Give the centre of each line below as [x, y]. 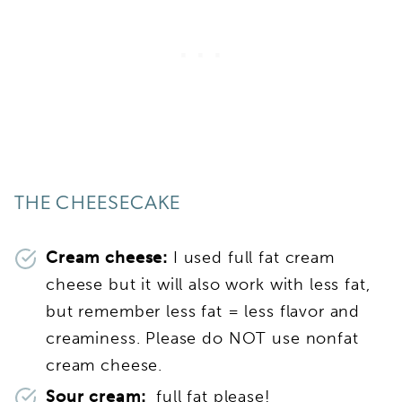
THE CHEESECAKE [98, 204]
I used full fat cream [251, 257]
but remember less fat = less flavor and [203, 311]
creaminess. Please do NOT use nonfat [202, 338]
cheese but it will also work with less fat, [208, 284]
